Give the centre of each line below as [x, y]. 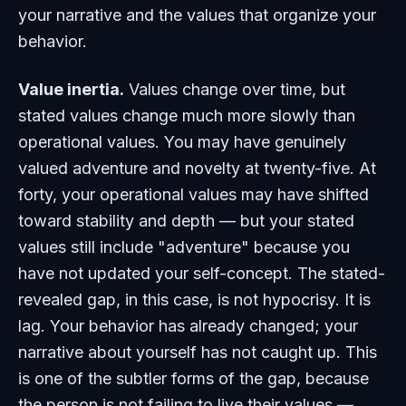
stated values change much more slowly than [187, 116]
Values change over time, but [235, 89]
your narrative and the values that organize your [197, 15]
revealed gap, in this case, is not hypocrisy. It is [194, 300]
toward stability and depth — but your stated [186, 221]
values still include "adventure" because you [184, 247]
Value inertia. [71, 89]
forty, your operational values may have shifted [193, 194]
